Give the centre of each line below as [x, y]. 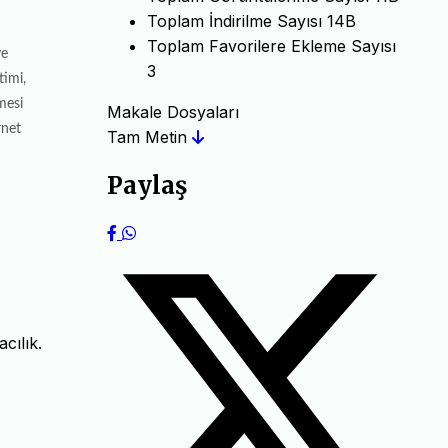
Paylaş [147, 185]
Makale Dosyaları [173, 111]
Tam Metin [149, 136]
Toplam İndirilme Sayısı [234, 20]
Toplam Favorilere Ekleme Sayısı [271, 45]
